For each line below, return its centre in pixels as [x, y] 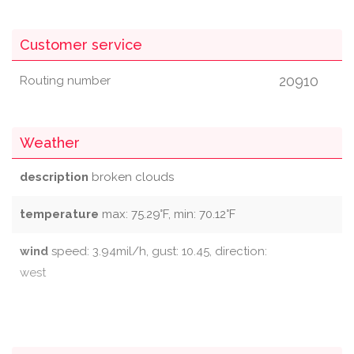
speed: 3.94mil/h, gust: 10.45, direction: [158, 251]
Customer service [81, 45]
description [54, 177]
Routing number [65, 81]
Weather [50, 143]
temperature [59, 214]
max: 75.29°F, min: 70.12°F [167, 214]
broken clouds [131, 177]
